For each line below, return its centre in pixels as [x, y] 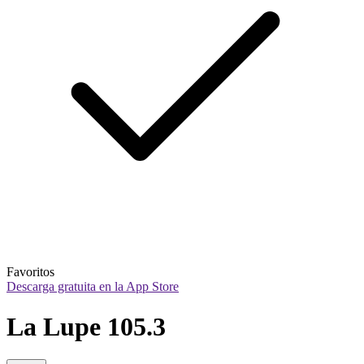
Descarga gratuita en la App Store [93, 287]
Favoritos [30, 272]
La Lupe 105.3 [86, 326]
